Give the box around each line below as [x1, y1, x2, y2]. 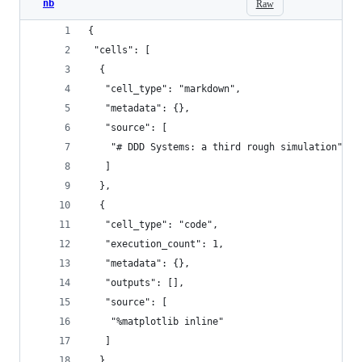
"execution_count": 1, [88, 238, 224, 250]
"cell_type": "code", [88, 219, 218, 230]
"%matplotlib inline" [88, 316, 224, 327]
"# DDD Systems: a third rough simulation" [88, 141, 343, 153]
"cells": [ [88, 44, 150, 56]
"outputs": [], [88, 277, 184, 288]
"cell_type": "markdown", [88, 83, 241, 95]
